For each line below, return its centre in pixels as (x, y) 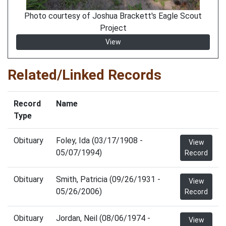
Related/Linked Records (84, 75)
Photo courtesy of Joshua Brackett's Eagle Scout (113, 16)
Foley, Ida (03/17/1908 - (99, 140)
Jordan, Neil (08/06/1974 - (103, 218)
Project (113, 28)
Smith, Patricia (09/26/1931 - (108, 179)
